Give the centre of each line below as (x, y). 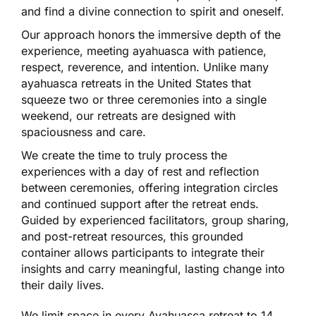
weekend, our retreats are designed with (128, 116)
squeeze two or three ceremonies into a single (144, 100)
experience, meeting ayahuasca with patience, (144, 51)
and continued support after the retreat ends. (140, 204)
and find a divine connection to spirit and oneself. (153, 12)
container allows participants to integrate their (143, 253)
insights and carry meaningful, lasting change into (153, 269)
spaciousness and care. (84, 132)
